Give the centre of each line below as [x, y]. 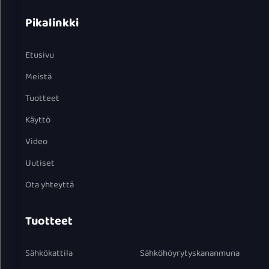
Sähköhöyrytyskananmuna [189, 253]
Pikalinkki [52, 23]
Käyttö [38, 120]
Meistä [38, 77]
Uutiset [40, 163]
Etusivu [39, 55]
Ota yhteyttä [49, 185]
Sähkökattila [49, 253]
